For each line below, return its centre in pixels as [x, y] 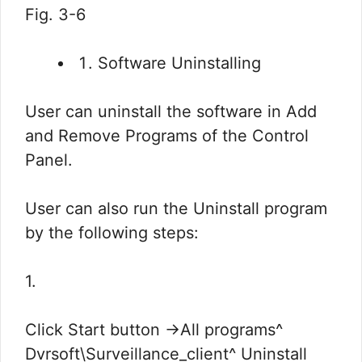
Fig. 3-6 [55, 14]
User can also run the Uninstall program [176, 208]
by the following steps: [112, 232]
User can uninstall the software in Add [171, 111]
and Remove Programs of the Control [167, 135]
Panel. [49, 160]
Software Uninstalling [179, 63]
